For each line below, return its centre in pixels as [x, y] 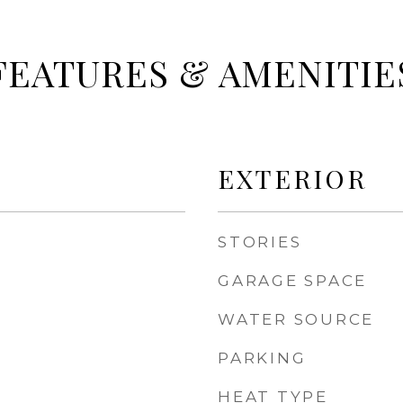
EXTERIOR [292, 178]
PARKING [262, 358]
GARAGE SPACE [292, 281]
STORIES [260, 242]
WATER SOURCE [296, 319]
